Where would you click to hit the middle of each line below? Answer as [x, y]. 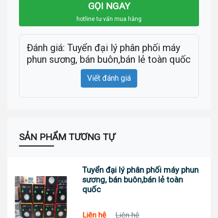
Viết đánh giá [109, 78]
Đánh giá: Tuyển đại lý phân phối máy [103, 48]
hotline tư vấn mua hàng [109, 19]
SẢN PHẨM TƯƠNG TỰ [67, 137]
